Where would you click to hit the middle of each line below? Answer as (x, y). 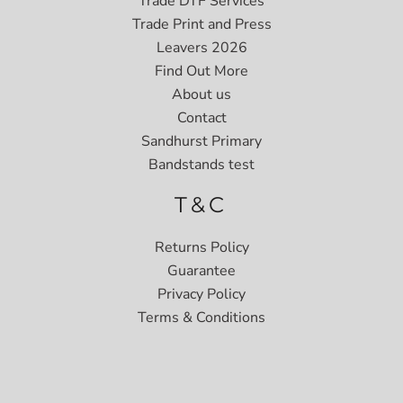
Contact (201, 117)
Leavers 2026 (201, 47)
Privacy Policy (201, 294)
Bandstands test (201, 164)
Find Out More (201, 71)
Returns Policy (201, 247)
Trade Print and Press (201, 24)
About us (201, 94)
